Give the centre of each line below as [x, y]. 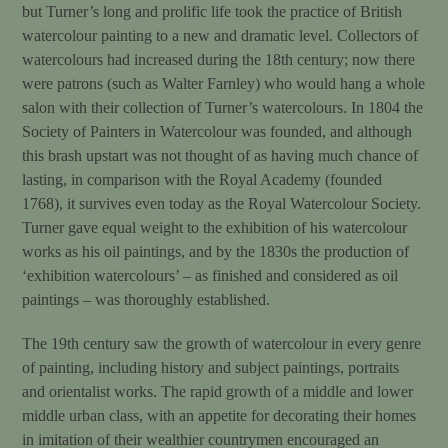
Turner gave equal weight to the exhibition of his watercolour [215, 227]
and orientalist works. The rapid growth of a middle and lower [218, 391]
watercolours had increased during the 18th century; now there [219, 59]
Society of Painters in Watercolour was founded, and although [217, 131]
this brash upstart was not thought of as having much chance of [220, 155]
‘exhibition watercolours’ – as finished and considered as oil [210, 275]
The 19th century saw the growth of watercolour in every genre [222, 343]
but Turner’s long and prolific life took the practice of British [212, 11]
